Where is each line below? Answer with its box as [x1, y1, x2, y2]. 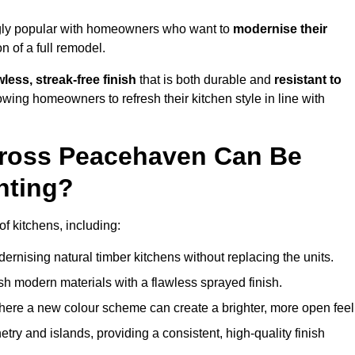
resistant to [274, 73, 342, 87]
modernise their [233, 22, 327, 36]
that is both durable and [136, 73, 274, 87]
